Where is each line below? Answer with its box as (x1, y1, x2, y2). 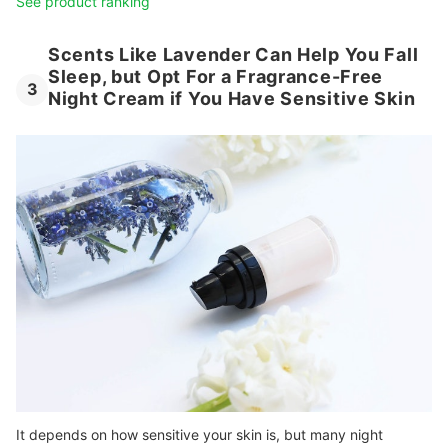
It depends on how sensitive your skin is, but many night (16, 426, 383, 444)
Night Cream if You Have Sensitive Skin (48, 88, 416, 110)
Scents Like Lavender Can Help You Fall (48, 44, 419, 66)
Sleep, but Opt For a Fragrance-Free (48, 66, 384, 88)
